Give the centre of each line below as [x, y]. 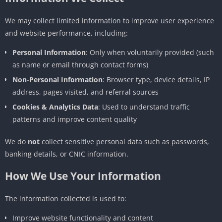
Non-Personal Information [57, 79]
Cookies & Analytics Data [55, 107]
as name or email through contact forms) [80, 64]
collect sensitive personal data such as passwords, [124, 141]
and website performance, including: [66, 33]
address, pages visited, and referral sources [85, 92]
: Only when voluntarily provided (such [150, 52]
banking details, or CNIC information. [67, 154]
